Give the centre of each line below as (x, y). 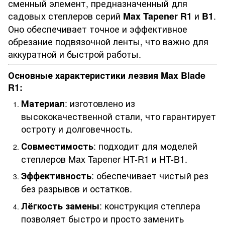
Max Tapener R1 (157, 16)
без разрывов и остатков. (77, 189)
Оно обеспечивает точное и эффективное (98, 28)
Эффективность (56, 176)
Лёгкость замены (60, 206)
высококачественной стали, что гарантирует (119, 116)
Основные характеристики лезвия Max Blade (107, 76)
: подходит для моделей (145, 145)
